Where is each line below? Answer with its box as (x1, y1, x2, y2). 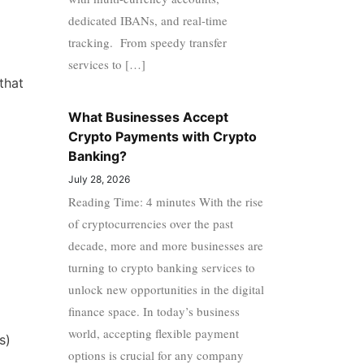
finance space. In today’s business (67, 302, 240, 319)
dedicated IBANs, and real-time (67, 11, 227, 28)
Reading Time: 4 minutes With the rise (67, 193, 263, 210)
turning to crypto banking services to (67, 258, 255, 275)
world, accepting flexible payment (67, 324, 239, 341)
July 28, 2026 (67, 172, 130, 185)
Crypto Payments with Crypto (67, 128, 257, 145)
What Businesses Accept (67, 108, 228, 125)
